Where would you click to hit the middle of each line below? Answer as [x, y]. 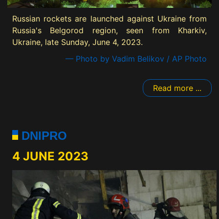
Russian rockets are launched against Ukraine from [109, 18]
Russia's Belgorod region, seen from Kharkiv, [109, 30]
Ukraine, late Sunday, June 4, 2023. [77, 42]
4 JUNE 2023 [50, 156]
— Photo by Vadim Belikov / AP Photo [136, 58]
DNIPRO [43, 135]
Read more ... [177, 88]
